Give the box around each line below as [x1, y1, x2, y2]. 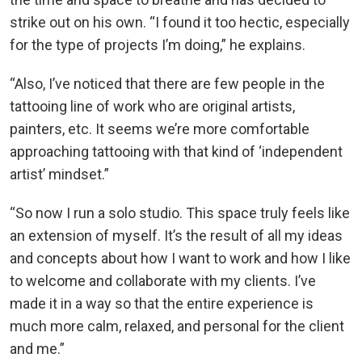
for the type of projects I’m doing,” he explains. [10, 36, 309, 54]
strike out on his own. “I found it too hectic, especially [10, 14, 350, 32]
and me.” [10, 340, 65, 358]
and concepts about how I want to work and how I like [10, 250, 351, 267]
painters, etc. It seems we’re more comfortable [10, 120, 309, 138]
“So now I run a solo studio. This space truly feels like [10, 204, 350, 222]
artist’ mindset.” [10, 166, 109, 183]
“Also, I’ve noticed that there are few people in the [10, 75, 325, 93]
